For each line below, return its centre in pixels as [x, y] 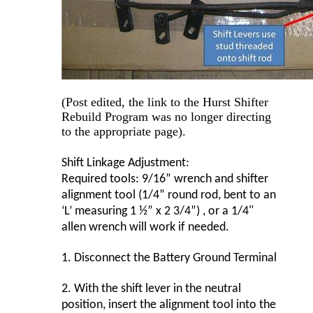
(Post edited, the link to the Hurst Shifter [165, 102]
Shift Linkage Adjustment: [125, 163]
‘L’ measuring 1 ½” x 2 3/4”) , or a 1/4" [158, 212]
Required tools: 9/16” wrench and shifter [165, 180]
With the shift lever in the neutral [156, 289]
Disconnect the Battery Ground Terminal [174, 259]
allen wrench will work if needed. [145, 228]
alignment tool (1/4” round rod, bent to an [169, 196]
